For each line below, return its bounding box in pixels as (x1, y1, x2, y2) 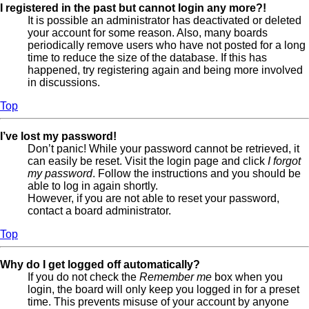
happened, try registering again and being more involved (28, 63, 303, 76)
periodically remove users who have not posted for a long (28, 39, 306, 51)
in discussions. (28, 76, 100, 88)
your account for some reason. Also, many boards (28, 26, 268, 39)
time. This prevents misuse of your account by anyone (28, 295, 289, 308)
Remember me (139, 270, 212, 283)
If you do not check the (28, 270, 139, 283)
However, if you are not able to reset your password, (28, 192, 279, 204)
